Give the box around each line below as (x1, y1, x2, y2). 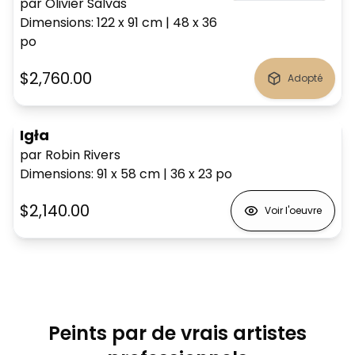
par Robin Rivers (20, 146, 120, 164)
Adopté (288, 71, 323, 85)
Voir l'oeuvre (265, 204, 322, 217)
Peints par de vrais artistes (48, 320, 307, 346)
